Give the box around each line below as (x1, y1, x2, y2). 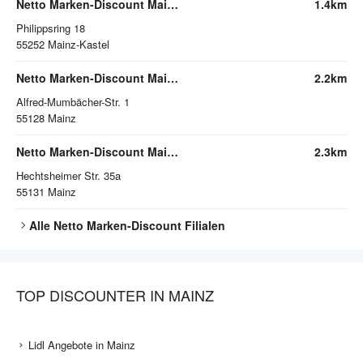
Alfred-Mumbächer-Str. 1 (16, 94, 130, 110)
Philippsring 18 (16, 20, 85, 36)
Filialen (181, 217, 225, 234)
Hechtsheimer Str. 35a (16, 168, 121, 184)
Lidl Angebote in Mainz (28, 337, 135, 353)
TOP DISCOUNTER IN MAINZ (16, 284, 214, 306)
